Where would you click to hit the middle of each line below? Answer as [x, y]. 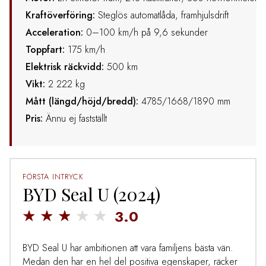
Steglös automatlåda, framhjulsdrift [162, 15]
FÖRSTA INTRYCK [53, 176]
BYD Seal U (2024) [91, 194]
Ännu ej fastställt [76, 119]
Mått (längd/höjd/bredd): [82, 102]
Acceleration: [56, 33]
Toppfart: [47, 50]
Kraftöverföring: [60, 15]
